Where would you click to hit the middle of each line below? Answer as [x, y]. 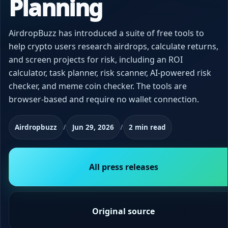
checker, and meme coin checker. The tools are [98, 86]
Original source [124, 211]
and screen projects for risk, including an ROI [96, 59]
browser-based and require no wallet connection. [104, 99]
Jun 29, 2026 [93, 127]
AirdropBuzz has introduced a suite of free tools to [106, 33]
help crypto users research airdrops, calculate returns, [113, 46]
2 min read [148, 127]
